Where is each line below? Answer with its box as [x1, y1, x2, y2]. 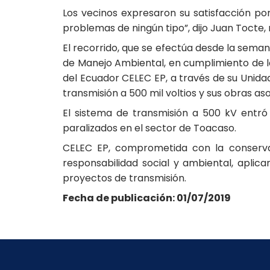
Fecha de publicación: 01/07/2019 [63, 191, 231, 206]
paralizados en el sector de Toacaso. [63, 121, 236, 136]
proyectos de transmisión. [63, 171, 186, 186]
